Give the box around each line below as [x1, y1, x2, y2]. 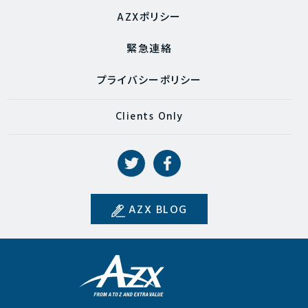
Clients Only [115, 109, 184, 126]
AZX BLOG [128, 201, 188, 220]
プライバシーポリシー [96, 73, 202, 90]
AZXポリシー [117, 10, 181, 27]
